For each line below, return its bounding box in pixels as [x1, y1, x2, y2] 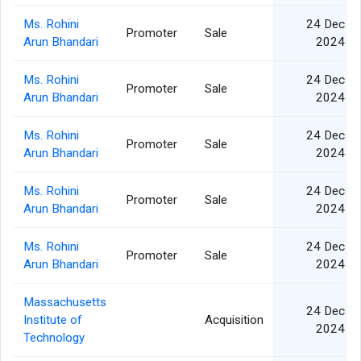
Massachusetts [23, 295, 106, 310]
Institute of [23, 313, 82, 328]
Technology [23, 330, 85, 346]
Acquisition [205, 313, 263, 328]
